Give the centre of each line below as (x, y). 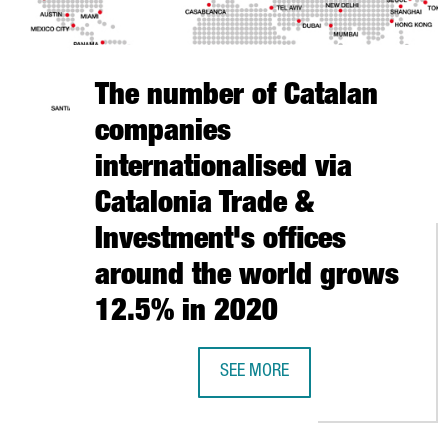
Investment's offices (220, 242)
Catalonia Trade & (204, 206)
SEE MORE (254, 372)
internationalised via (223, 170)
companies (163, 134)
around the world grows (247, 278)
